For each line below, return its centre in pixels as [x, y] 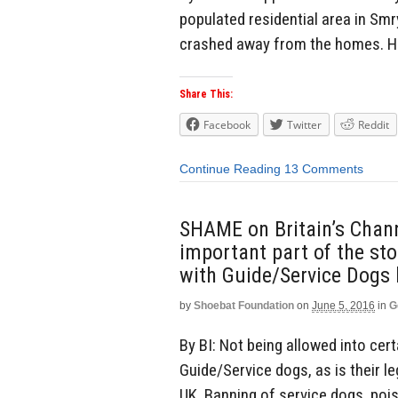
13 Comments [324, 169]
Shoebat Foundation [244, 305]
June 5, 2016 [343, 305]
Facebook [227, 125]
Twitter [304, 125]
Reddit [374, 125]
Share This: [206, 95]
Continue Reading [230, 169]
